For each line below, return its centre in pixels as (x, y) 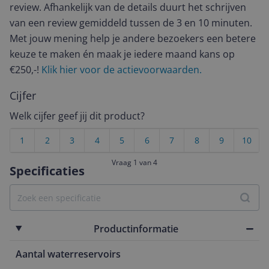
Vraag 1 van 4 (134, 162)
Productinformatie (136, 228)
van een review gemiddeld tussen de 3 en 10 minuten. (131, 23)
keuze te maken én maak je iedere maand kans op (122, 54)
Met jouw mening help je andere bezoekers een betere (133, 38)
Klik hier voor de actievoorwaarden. (122, 70)
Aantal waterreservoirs (68, 254)
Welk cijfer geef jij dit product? (77, 116)
